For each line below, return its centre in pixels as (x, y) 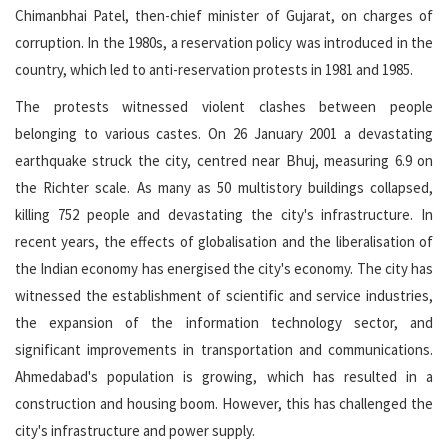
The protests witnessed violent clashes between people (224, 107)
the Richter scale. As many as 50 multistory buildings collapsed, (224, 188)
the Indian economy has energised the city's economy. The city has (224, 269)
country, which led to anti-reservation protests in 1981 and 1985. (214, 70)
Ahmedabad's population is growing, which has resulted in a (224, 377)
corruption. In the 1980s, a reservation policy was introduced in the (224, 43)
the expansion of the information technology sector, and (224, 323)
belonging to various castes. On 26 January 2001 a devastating (224, 134)
